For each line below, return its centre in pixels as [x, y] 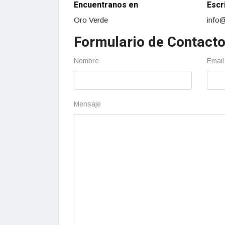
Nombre [86, 61]
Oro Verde [91, 20]
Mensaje [87, 104]
